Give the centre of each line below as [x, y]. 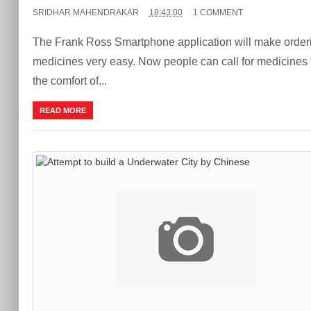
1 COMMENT [218, 12]
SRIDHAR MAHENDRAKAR [85, 12]
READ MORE [62, 110]
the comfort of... [69, 81]
